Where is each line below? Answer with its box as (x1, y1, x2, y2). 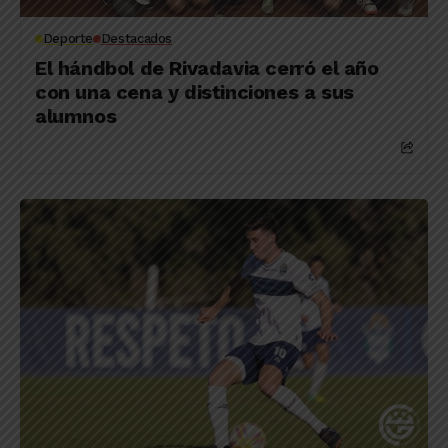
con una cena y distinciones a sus (35, 80, 354, 104)
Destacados (100, 31, 172, 46)
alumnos (35, 104, 117, 128)
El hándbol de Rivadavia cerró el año (35, 56, 379, 80)
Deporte (42, 31, 94, 46)
